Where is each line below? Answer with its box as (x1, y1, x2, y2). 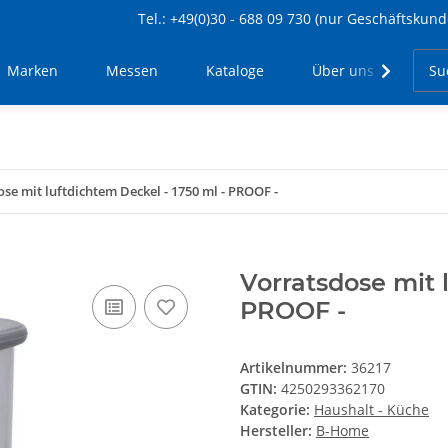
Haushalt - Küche (314, 400, 429, 420)
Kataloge (206, 61, 265, 81)
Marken (7, 61, 59, 81)
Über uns (312, 61, 375, 81)
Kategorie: (240, 400, 314, 420)
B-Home (316, 421, 369, 441)
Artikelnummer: (240, 358, 351, 378)
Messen (106, 61, 159, 81)
